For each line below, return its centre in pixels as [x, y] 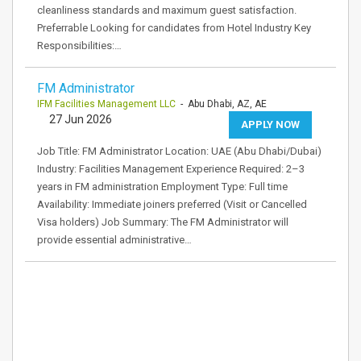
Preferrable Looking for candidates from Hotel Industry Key [174, 28]
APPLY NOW [270, 124]
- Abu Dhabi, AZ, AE [221, 104]
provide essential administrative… [114, 240]
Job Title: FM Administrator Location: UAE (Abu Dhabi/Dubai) [179, 151]
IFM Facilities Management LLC [106, 104]
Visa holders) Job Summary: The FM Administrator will [163, 222]
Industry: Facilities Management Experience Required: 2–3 [171, 169]
